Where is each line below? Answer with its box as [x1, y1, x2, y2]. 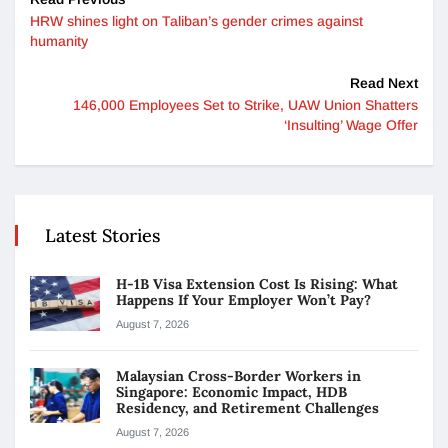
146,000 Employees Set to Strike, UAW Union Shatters [73, 96, 418, 113]
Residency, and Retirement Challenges [116, 398, 379, 417]
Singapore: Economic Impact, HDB [116, 382, 347, 401]
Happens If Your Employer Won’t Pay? [116, 290, 375, 309]
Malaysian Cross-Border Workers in [116, 366, 361, 385]
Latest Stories [45, 223, 160, 247]
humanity [30, 32, 88, 49]
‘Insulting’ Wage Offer [284, 116, 418, 133]
